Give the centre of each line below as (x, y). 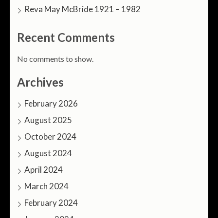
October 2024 (50, 136)
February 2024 (51, 202)
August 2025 (48, 120)
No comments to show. (55, 58)
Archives (40, 82)
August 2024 (48, 153)
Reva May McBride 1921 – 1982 (82, 9)
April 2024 (44, 169)
